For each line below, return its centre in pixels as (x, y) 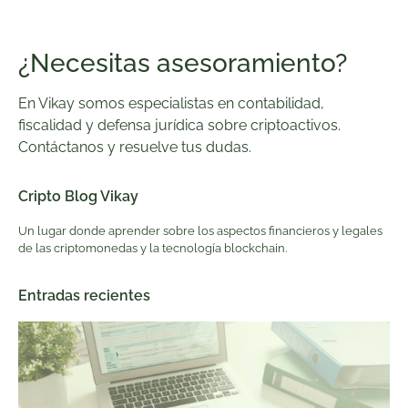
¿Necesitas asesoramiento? (183, 63)
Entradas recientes (84, 295)
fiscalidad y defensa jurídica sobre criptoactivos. (179, 125)
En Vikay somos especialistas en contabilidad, (171, 103)
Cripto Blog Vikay (78, 197)
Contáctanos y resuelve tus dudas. (135, 147)
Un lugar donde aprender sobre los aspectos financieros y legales (200, 231)
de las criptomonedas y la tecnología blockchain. (153, 249)
